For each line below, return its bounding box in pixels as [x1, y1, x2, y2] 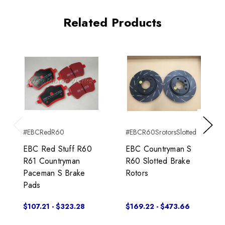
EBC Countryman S [125, 143, 192, 155]
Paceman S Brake [23, 167, 85, 179]
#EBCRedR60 [23, 127, 64, 138]
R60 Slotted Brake [125, 155, 190, 167]
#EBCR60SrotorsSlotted [125, 127, 196, 138]
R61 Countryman [23, 155, 80, 167]
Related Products [63, 14, 162, 32]
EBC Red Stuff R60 [23, 143, 92, 155]
